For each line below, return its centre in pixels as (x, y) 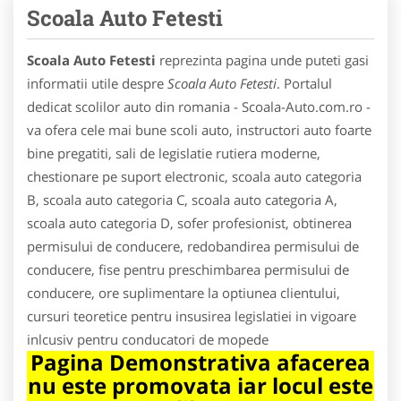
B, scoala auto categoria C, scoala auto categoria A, (182, 199)
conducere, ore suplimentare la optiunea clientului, (183, 292)
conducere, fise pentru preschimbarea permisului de (188, 269)
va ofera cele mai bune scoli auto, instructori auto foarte (199, 129)
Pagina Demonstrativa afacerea (200, 362)
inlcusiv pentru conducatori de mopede (148, 339)
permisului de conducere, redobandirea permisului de (193, 246)
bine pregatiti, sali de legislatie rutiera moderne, (174, 153)
